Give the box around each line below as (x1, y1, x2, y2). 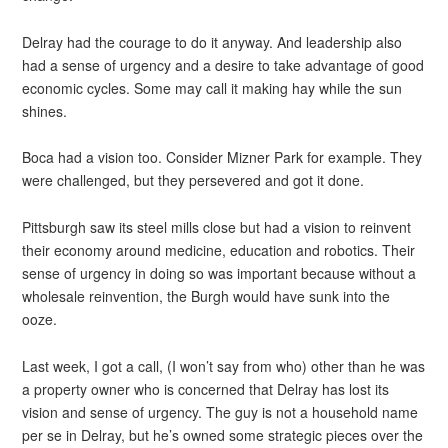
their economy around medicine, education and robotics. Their (22, 240, 416, 260)
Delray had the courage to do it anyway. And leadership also (22, 31, 403, 52)
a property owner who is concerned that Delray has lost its (22, 378, 390, 399)
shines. (22, 100, 68, 121)
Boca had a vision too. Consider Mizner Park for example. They (22, 147, 423, 168)
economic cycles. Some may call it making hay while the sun (22, 77, 403, 98)
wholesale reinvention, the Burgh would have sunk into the (22, 286, 391, 306)
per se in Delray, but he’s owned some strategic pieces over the (22, 424, 424, 445)
